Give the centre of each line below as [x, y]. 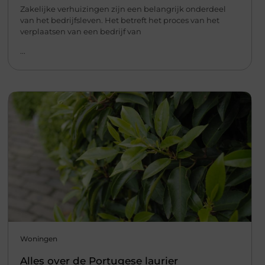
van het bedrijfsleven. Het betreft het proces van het [119, 20]
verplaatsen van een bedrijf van [80, 31]
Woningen [38, 239]
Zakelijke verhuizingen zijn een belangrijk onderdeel [123, 9]
